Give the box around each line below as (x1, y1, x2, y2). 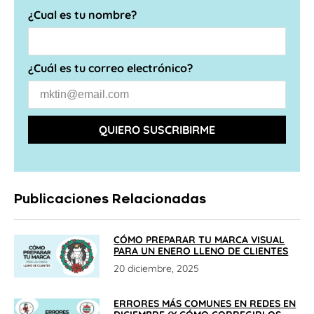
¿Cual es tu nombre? (28, 8, 137, 22)
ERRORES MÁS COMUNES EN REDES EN (114, 297, 296, 310)
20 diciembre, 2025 (114, 262, 200, 275)
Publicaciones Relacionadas (14, 191, 206, 207)
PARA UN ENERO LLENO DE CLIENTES (114, 245, 289, 258)
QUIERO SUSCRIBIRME (99, 123, 215, 137)
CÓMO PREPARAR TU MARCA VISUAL (114, 233, 285, 247)
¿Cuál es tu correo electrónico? (28, 61, 193, 76)
